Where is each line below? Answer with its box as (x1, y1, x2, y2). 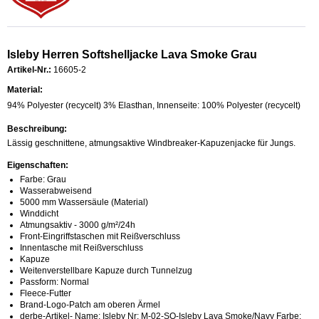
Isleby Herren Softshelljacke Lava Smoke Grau (7, 48, 257, 61)
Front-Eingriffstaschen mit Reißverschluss (20, 231, 180, 241)
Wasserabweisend (20, 185, 92, 196)
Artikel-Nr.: (7, 64, 53, 75)
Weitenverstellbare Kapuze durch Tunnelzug (20, 265, 192, 276)
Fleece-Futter (20, 288, 71, 298)
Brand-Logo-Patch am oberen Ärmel (20, 299, 160, 310)
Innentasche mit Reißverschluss (20, 242, 143, 253)
